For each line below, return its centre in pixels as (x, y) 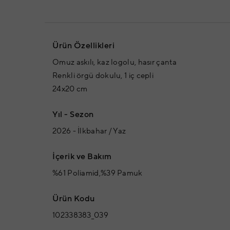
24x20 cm (70, 89)
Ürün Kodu (74, 199)
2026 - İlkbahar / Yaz (89, 131)
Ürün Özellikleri (83, 46)
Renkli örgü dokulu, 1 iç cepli (103, 76)
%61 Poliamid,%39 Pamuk (98, 174)
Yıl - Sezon (73, 115)
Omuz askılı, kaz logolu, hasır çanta (114, 63)
